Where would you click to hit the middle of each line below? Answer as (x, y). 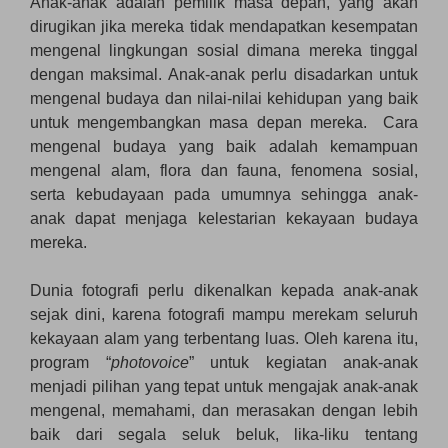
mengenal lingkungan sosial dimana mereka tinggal (224, 50)
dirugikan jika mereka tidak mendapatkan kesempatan (224, 26)
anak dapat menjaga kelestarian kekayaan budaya (224, 218)
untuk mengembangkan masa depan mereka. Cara (224, 122)
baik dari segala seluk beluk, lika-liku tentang (224, 434)
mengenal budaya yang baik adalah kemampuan (224, 146)
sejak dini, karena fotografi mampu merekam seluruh (224, 314)
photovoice (149, 362)
